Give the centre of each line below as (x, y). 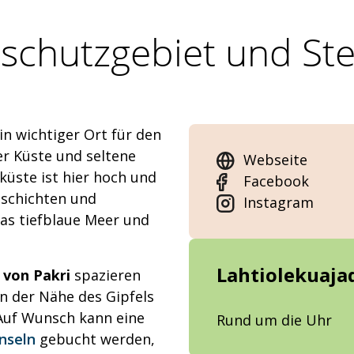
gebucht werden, (95, 339)
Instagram (279, 203)
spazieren (105, 275)
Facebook (276, 181)
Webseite (275, 160)
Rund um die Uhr (274, 320)
